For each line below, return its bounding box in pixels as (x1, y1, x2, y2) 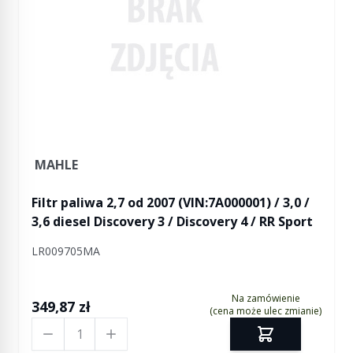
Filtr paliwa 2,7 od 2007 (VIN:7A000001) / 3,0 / (32, 194, 310, 211)
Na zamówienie (231, 292, 300, 305)
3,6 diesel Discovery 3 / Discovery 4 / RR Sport (32, 213, 313, 230)
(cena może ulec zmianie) (210, 304, 321, 318)
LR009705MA (32, 243, 100, 258)
